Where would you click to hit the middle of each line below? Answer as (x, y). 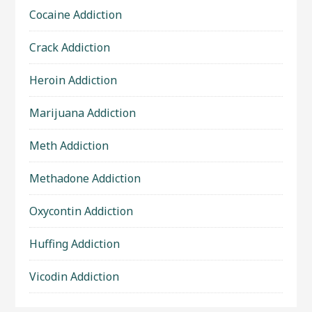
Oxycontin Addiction (81, 211)
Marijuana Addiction (83, 113)
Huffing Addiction (75, 244)
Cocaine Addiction (76, 15)
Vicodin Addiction (75, 276)
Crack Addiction (70, 47)
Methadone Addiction (85, 178)
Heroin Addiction (73, 80)
